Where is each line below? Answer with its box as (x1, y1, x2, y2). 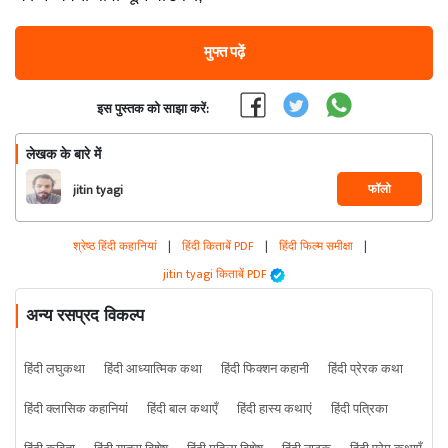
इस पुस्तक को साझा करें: (97, 98, 209, 120)
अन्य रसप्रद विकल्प (26, 306, 144, 325)
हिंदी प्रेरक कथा (328, 358, 403, 380)
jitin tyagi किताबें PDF (163, 264, 270, 284)
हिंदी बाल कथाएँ (147, 398, 218, 420)
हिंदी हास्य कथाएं (237, 398, 312, 420)
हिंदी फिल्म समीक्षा (279, 236, 356, 256)
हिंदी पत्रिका (331, 398, 388, 420)
